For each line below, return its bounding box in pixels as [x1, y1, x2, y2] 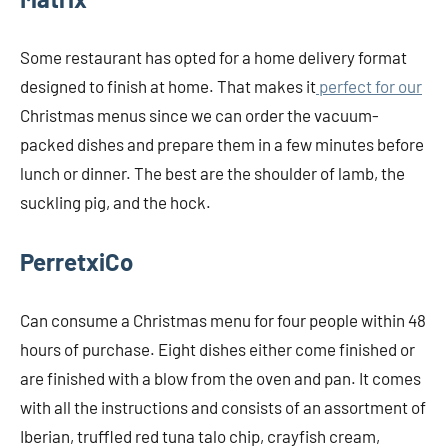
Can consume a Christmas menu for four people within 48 [20, 310, 426, 331]
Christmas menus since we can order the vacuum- [20, 105, 379, 126]
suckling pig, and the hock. [20, 192, 211, 213]
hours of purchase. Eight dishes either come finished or [20, 339, 415, 360]
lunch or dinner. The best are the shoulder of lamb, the [20, 163, 405, 184]
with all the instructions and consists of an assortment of [20, 397, 426, 418]
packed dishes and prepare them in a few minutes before [20, 134, 424, 155]
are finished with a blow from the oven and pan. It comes [20, 368, 421, 389]
